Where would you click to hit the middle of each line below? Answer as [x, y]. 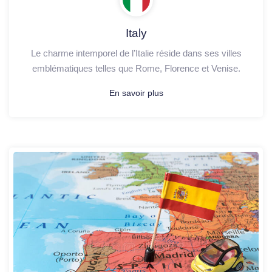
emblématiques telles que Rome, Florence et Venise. [136, 69]
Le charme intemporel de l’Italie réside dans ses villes [136, 53]
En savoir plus [136, 93]
